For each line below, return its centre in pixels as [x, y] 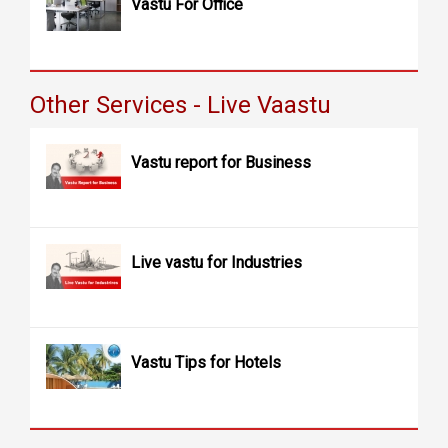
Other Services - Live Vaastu [180, 105]
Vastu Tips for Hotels [206, 363]
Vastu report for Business [221, 163]
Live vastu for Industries [216, 263]
